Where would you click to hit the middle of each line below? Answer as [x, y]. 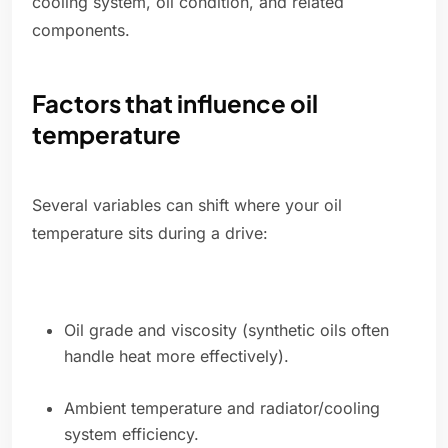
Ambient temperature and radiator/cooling [222, 408]
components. [81, 30]
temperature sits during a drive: [150, 233]
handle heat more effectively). [176, 356]
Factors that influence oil [175, 103]
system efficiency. [131, 434]
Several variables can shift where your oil [187, 205]
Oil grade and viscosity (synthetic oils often [226, 330]
